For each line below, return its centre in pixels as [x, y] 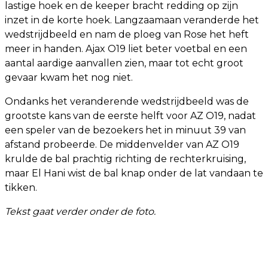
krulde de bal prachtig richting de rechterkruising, [125, 159]
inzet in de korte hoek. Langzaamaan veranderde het [132, 20]
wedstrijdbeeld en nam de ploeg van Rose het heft [127, 34]
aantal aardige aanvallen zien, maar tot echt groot [124, 63]
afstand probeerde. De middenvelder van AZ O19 [122, 144]
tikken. [21, 187]
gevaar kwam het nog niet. [69, 77]
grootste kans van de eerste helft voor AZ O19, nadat [130, 115]
